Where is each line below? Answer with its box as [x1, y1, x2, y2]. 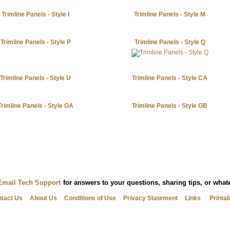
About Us [30, 195, 57, 202]
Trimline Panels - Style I [2, 11, 69, 18]
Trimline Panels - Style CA [132, 74, 207, 82]
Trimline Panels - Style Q [134, 39, 205, 46]
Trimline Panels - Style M [134, 11, 205, 18]
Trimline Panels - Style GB [132, 102, 207, 109]
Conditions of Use [64, 195, 116, 202]
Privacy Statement [123, 195, 178, 202]
